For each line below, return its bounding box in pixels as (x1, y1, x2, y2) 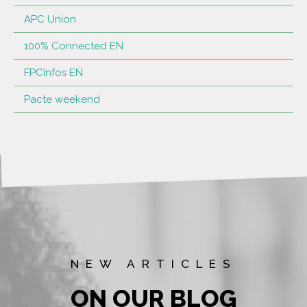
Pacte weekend (24, 93, 100, 106)
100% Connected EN (24, 39, 123, 52)
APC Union (24, 12, 76, 25)
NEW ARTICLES (70, 256, 237, 271)
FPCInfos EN (24, 66, 83, 79)
